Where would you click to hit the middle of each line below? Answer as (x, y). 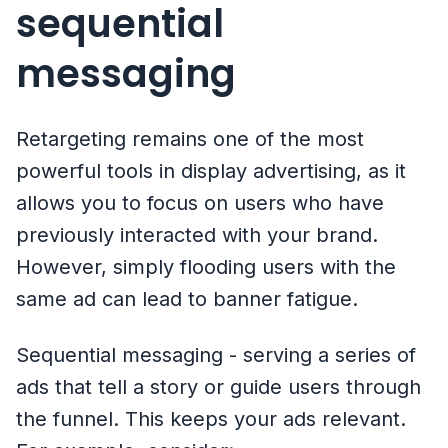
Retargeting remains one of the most (190, 139)
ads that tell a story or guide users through (218, 387)
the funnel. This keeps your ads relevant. (211, 419)
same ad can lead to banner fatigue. (187, 299)
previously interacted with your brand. (197, 235)
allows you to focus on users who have (200, 203)
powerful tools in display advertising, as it (211, 171)
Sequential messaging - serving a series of (216, 355)
